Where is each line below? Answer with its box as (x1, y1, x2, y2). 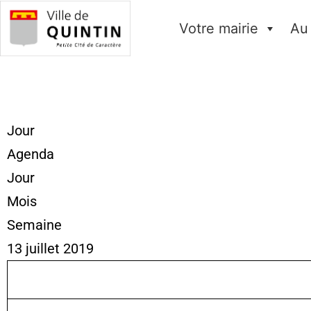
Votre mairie (178, 20, 258, 37)
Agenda (7, 146, 54, 162)
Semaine (7, 217, 62, 233)
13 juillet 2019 (7, 240, 94, 257)
